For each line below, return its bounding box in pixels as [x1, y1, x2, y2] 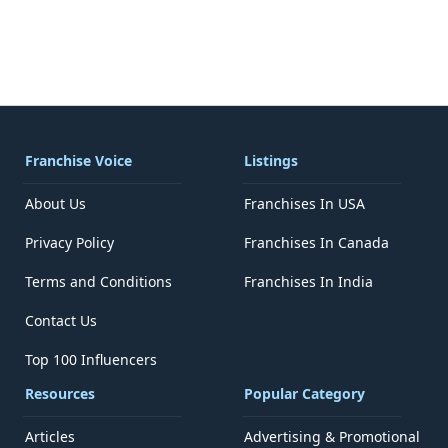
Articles [25, 427, 75, 446]
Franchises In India [244, 272, 373, 291]
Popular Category [244, 384, 365, 403]
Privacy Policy [25, 233, 114, 252]
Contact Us [25, 311, 97, 330]
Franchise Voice [25, 151, 132, 170]
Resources [25, 384, 95, 403]
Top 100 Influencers [25, 350, 157, 369]
